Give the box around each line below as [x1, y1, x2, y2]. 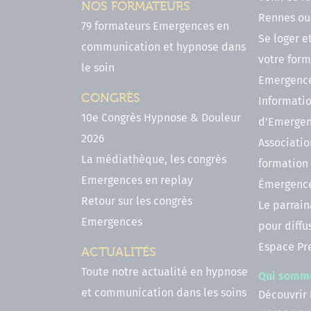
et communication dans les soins [81, 286, 246, 300]
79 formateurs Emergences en [81, 19, 229, 33]
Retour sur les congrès [81, 194, 192, 208]
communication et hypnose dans [81, 40, 246, 54]
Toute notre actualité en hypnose [81, 265, 248, 279]
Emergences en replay [81, 174, 193, 187]
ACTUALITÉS [81, 245, 156, 260]
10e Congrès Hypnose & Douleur [81, 111, 241, 125]
